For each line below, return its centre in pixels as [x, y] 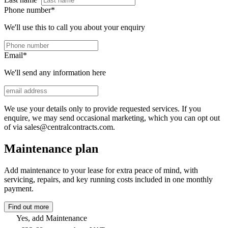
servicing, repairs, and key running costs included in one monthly [108, 179]
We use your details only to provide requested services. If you [103, 109]
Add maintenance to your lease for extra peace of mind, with [101, 170]
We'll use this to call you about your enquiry [75, 27]
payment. [19, 188]
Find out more [28, 207]
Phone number [27, 10]
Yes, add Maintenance [52, 218]
